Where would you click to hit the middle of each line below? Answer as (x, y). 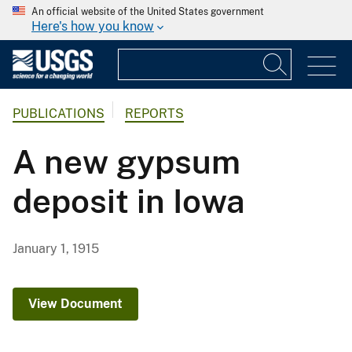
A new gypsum (126, 162)
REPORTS (154, 114)
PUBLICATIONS (59, 114)
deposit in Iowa (129, 201)
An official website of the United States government (148, 12)
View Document (75, 304)
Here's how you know (93, 26)
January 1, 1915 (56, 249)
